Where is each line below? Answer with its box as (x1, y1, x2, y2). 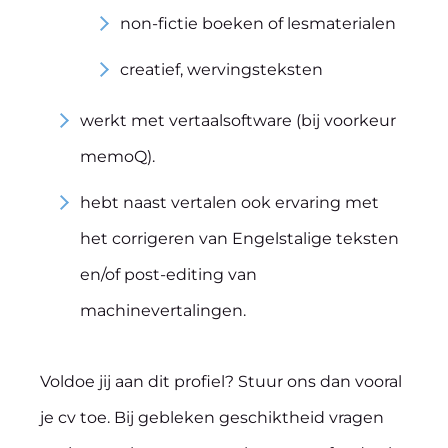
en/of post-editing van (80, 265, 257, 284)
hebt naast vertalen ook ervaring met (80, 193, 379, 212)
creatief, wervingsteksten (120, 60, 323, 79)
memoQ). (80, 147, 155, 166)
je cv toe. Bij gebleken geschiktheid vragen (40, 408, 384, 427)
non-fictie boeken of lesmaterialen (120, 14, 396, 33)
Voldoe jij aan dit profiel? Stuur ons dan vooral (40, 372, 402, 391)
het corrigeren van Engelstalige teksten (80, 229, 399, 248)
